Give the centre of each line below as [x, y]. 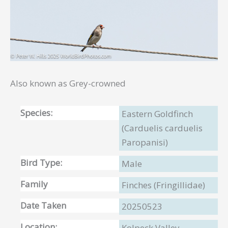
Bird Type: [41, 162]
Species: [36, 112]
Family [34, 184]
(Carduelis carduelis [162, 128]
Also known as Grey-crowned [68, 83]
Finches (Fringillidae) [163, 185]
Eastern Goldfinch [157, 113]
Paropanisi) [145, 142]
